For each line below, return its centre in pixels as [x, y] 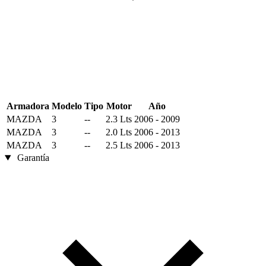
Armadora [28, 106]
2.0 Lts [119, 132]
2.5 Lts [119, 145]
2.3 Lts [119, 119]
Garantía [33, 158]
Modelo [67, 106]
